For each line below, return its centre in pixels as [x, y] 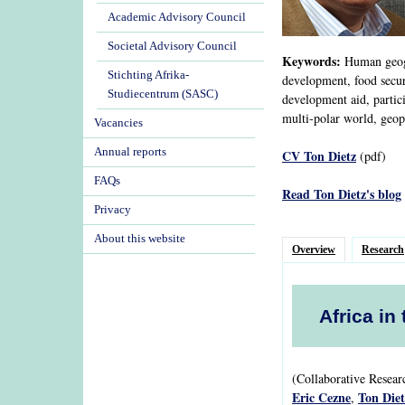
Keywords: [311, 61]
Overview [314, 250]
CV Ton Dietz [319, 156]
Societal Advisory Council [172, 46]
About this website [140, 239]
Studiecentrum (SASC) [163, 94]
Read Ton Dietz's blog [342, 194]
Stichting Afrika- [148, 75]
